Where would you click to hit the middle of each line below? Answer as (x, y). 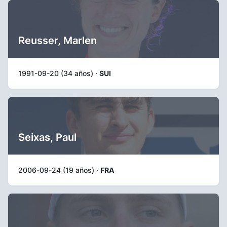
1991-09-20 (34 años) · (59, 73)
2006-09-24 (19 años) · (59, 170)
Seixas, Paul (47, 137)
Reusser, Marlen (58, 40)
